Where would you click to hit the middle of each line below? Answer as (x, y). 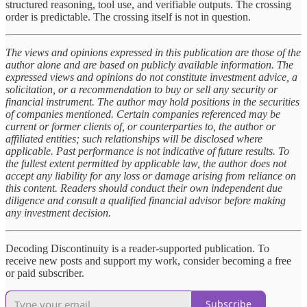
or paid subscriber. (45, 273)
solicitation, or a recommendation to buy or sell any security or (142, 89)
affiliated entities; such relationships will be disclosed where (134, 138)
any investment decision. (58, 212)
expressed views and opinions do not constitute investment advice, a (151, 77)
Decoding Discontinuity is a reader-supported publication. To (137, 248)
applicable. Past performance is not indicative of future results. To (147, 151)
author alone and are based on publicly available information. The (149, 64)
